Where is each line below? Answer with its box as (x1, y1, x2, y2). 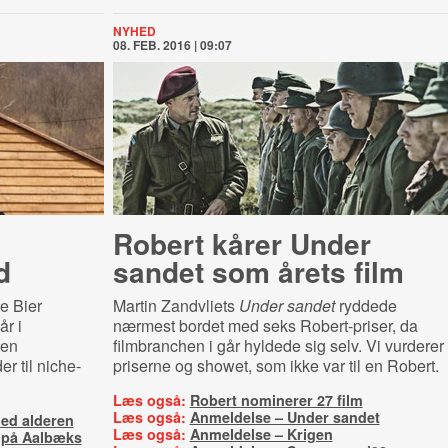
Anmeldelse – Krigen (189, 424, 333, 444)
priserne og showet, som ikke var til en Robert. (112, 354, 439, 377)
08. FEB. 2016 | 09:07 (112, 36, 232, 54)
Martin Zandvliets (112, 294, 239, 317)
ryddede (334, 294, 397, 317)
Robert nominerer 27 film (189, 390, 363, 410)
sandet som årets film (112, 251, 404, 292)
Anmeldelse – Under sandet (189, 407, 380, 427)
